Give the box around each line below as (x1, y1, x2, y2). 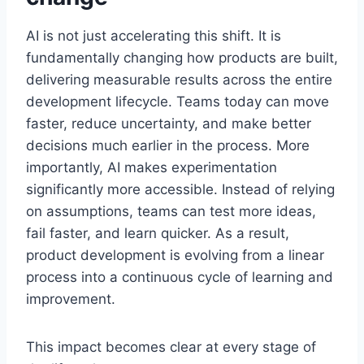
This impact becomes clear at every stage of (26, 338, 316, 355)
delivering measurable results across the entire (26, 71, 332, 88)
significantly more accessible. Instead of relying (26, 180, 335, 197)
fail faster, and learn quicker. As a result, (26, 224, 289, 241)
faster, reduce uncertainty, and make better (26, 115, 311, 132)
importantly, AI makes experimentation (26, 158, 277, 175)
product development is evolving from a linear (26, 246, 324, 263)
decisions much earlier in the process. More (26, 136, 310, 154)
